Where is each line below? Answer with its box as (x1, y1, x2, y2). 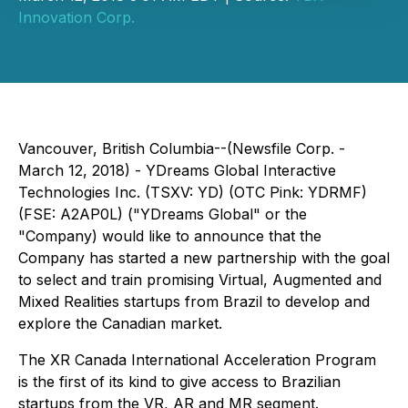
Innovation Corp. (18, 8, 135, 26)
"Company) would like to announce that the (18, 227, 321, 245)
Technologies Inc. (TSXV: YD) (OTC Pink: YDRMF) (18, 183, 367, 201)
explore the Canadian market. (18, 314, 222, 332)
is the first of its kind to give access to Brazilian (18, 372, 341, 391)
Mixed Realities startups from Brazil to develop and (18, 292, 370, 311)
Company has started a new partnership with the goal (18, 249, 390, 267)
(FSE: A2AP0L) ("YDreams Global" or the (18, 205, 307, 223)
